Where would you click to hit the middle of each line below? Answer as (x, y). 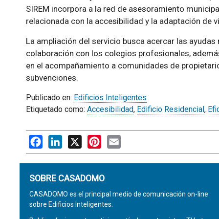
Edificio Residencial (170, 109)
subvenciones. (52, 78)
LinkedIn (77, 140)
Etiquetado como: (56, 109)
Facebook (59, 140)
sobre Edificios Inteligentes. (71, 204)
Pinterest (117, 140)
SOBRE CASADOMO (67, 178)
